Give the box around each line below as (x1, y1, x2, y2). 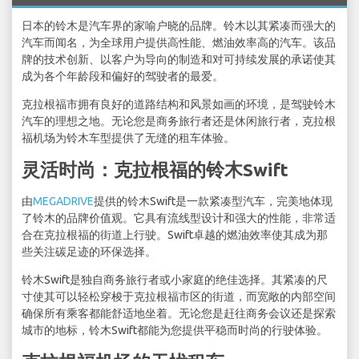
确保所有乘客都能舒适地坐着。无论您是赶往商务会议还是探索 (22, 307, 336, 321)
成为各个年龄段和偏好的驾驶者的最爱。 (22, 70, 224, 83)
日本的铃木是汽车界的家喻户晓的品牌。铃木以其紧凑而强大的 (22, 19, 336, 33)
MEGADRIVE (33, 195, 94, 208)
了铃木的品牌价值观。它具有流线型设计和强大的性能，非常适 (22, 212, 336, 225)
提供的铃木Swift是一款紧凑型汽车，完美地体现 (94, 195, 333, 208)
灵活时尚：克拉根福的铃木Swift (22, 159, 288, 180)
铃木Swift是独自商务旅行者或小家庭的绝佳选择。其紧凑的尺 (22, 273, 328, 287)
